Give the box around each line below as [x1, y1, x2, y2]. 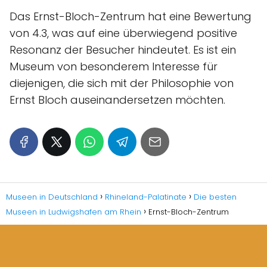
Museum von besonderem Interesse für [10, 58, 218, 74]
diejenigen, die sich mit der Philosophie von [10, 75, 234, 91]
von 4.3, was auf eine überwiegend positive [10, 25, 237, 41]
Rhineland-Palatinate [105, 191, 187, 203]
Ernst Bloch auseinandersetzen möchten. [10, 92, 225, 107]
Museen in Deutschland [6, 191, 98, 203]
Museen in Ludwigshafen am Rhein [6, 206, 141, 218]
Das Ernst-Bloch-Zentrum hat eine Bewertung [10, 8, 252, 24]
